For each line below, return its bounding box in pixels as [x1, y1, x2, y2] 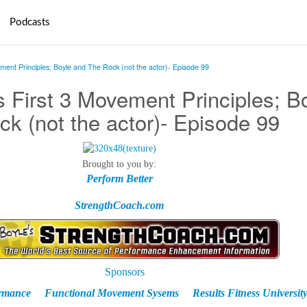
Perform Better [86, 173, 153, 185]
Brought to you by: [82, 159, 156, 170]
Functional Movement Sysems [44, 286, 179, 299]
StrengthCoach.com [75, 199, 164, 212]
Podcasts [9, 17, 50, 27]
